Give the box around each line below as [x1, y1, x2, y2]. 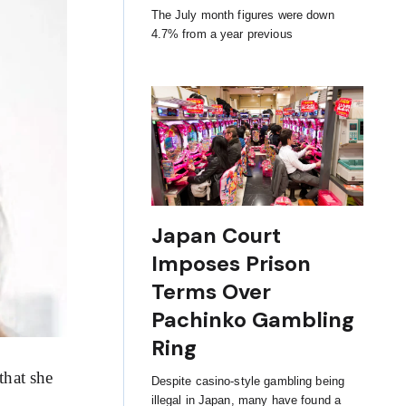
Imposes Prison [150, 250, 311, 278]
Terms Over [150, 278, 271, 306]
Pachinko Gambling [150, 306, 354, 334]
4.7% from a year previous [150, 26, 293, 41]
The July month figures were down [150, 7, 334, 22]
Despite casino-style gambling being [150, 374, 345, 389]
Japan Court [150, 222, 281, 250]
